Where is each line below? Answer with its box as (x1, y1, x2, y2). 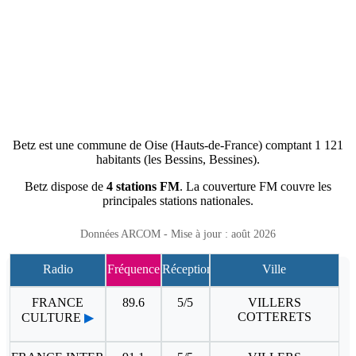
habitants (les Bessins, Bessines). (95, 152, 260, 166)
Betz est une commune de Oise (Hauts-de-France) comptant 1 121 (12, 137, 343, 152)
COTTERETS (237, 309, 311, 323)
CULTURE (21, 310, 82, 324)
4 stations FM (106, 179, 180, 193)
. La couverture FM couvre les (179, 179, 331, 193)
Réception (161, 261, 213, 276)
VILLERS (247, 295, 301, 309)
